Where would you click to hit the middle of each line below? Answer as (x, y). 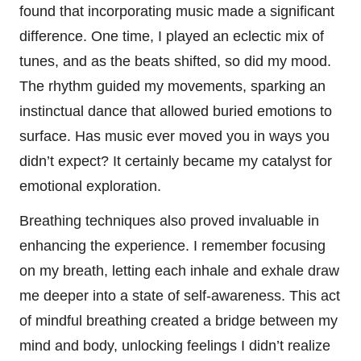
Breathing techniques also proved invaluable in (169, 220)
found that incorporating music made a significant (177, 11)
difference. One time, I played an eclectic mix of (172, 36)
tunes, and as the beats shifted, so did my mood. (175, 61)
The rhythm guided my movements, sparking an (172, 86)
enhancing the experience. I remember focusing (172, 245)
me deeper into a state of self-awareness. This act (180, 295)
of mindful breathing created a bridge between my (178, 320)
